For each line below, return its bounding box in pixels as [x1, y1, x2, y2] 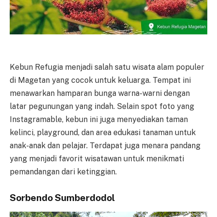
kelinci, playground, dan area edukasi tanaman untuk [10, 128, 196, 138]
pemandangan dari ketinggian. [10, 167, 117, 177]
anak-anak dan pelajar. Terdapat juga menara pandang [10, 141, 201, 151]
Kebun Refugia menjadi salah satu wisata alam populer [10, 62, 204, 72]
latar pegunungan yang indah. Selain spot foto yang [10, 102, 194, 111]
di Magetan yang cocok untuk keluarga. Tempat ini [10, 76, 191, 85]
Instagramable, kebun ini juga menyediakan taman [10, 115, 188, 124]
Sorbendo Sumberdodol [10, 192, 115, 203]
